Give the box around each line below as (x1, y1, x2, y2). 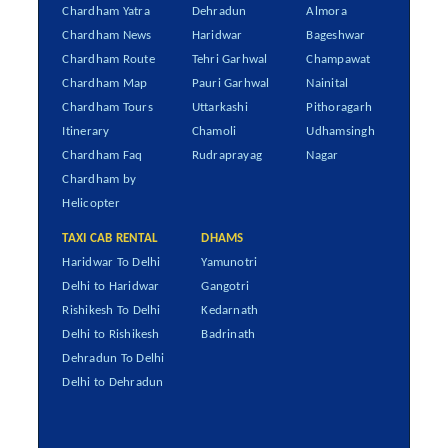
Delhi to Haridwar (62, 279, 160, 293)
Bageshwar (306, 29, 366, 43)
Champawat (306, 53, 371, 67)
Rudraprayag (191, 149, 263, 163)
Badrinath (201, 327, 256, 341)
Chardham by (62, 173, 137, 187)
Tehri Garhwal (191, 53, 268, 67)
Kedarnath (201, 303, 259, 317)
